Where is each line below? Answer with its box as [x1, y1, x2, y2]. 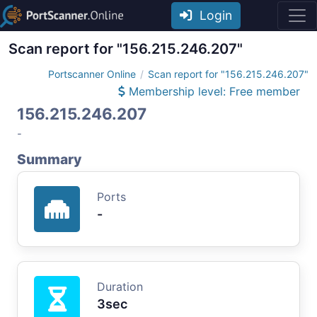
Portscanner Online [48, 67, 136, 80]
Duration [97, 279, 143, 294]
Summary [17, 150, 81, 168]
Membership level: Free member [125, 83, 300, 98]
